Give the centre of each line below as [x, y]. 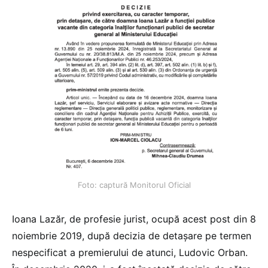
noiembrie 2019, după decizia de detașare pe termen [132, 235]
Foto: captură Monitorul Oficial [134, 185]
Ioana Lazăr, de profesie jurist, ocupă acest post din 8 [134, 219]
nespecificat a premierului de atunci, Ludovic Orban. [130, 252]
